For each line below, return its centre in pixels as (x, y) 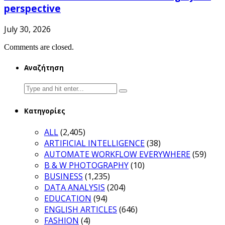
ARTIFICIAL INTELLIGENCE (94, 143)
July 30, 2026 (27, 29)
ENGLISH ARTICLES (81, 210)
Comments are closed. (39, 47)
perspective (32, 8)
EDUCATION (68, 199)
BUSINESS (64, 177)
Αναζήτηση (44, 68)
